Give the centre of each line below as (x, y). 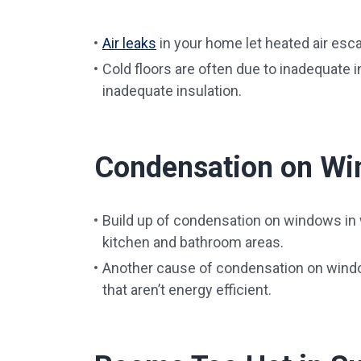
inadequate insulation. (172, 91)
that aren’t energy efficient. (187, 290)
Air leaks (129, 43)
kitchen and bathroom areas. (193, 242)
